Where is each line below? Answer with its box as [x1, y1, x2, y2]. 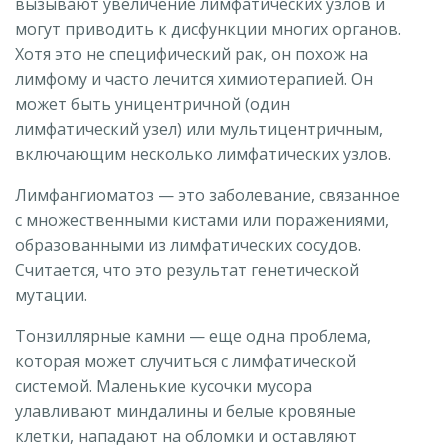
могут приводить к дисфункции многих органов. [15, 17, 401, 40]
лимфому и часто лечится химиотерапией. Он [15, 67, 373, 90]
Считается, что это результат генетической [15, 258, 359, 281]
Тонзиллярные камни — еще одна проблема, [15, 324, 371, 347]
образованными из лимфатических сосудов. [15, 233, 361, 256]
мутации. [15, 283, 87, 306]
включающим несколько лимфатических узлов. [15, 142, 391, 165]
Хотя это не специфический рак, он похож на [15, 42, 368, 65]
